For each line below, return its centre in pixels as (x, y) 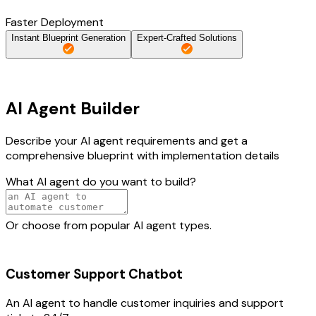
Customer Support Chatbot (94, 274)
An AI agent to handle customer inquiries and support (145, 303)
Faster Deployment (55, 22)
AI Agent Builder (73, 108)
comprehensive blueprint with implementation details (142, 155)
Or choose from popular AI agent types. (109, 225)
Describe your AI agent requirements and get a (127, 140)
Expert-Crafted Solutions (187, 37)
